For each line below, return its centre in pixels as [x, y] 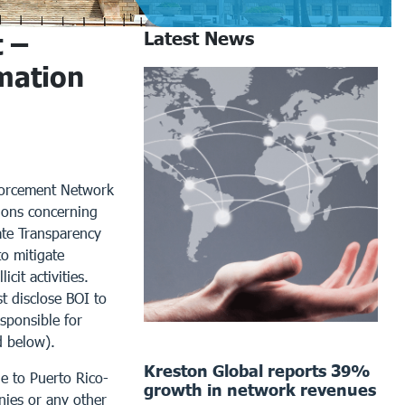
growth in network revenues [260, 389]
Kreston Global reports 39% [258, 370]
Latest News [199, 38]
